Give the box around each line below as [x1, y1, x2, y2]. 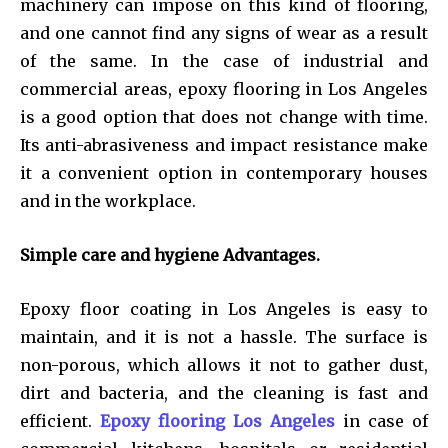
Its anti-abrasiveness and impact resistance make [20, 134, 428, 155]
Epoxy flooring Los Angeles [100, 410, 335, 431]
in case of [335, 410, 428, 431]
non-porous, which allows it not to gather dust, [20, 354, 428, 375]
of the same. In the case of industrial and [20, 50, 428, 71]
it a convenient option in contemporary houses [20, 162, 428, 183]
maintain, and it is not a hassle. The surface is [20, 326, 428, 347]
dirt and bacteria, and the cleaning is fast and [20, 382, 428, 403]
